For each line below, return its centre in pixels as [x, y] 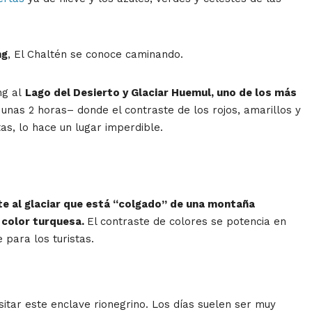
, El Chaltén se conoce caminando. [95, 55]
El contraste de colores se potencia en [187, 222]
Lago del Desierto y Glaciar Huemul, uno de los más [161, 93]
